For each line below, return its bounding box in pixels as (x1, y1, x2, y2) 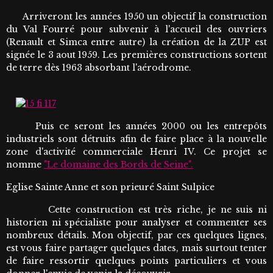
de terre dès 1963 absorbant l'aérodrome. (6, 62, 194, 73)
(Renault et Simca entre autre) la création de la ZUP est (6, 36, 267, 48)
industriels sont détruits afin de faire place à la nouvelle (6, 133, 267, 144)
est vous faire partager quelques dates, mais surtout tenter (6, 242, 267, 253)
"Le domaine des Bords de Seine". (44, 158, 193, 170)
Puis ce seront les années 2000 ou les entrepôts (6, 120, 267, 132)
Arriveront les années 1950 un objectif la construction (6, 10, 267, 22)
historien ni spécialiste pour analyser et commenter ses (6, 216, 267, 228)
